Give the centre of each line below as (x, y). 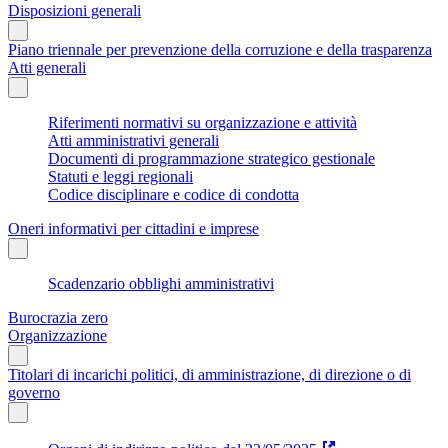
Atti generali (47, 67)
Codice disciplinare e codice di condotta (173, 194)
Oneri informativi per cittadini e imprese (133, 228)
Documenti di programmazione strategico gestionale (211, 158)
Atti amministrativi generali (133, 140)
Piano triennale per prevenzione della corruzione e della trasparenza (220, 49)
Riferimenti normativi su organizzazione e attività (202, 122)
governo (34, 392)
